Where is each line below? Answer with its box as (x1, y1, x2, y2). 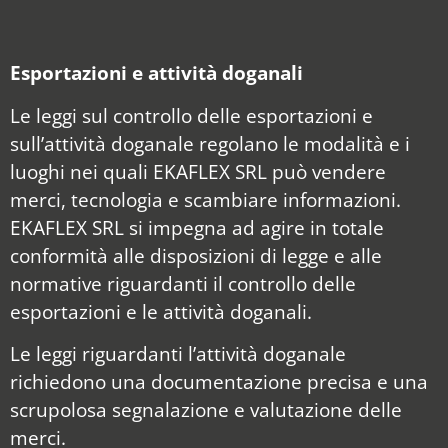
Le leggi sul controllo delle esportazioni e (10, 101, 373, 129)
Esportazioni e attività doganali (10, 59, 303, 87)
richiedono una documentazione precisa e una (10, 368, 428, 396)
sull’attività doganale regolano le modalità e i (10, 129, 410, 157)
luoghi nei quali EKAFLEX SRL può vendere (10, 157, 386, 185)
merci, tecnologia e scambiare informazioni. (10, 185, 401, 213)
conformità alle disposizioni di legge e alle (10, 241, 382, 269)
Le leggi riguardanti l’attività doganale (10, 340, 346, 368)
